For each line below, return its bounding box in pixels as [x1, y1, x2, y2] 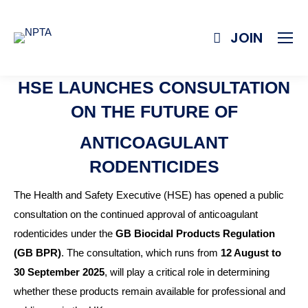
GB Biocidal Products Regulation [115, 228, 275, 239]
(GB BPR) [14, 247, 61, 258]
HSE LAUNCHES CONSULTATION [18, 78, 290, 97]
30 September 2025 [14, 266, 104, 278]
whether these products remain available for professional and [14, 285, 285, 297]
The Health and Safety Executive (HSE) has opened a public [14, 189, 284, 201]
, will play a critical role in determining [104, 266, 269, 278]
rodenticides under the [14, 228, 115, 239]
